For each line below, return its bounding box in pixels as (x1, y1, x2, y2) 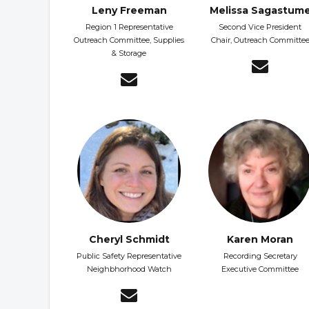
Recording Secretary (223, 251, 297, 261)
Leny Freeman (91, 4, 167, 17)
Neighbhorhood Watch (86, 264, 172, 275)
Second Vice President (219, 22, 301, 32)
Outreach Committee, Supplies (74, 35, 184, 46)
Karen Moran (227, 233, 293, 246)
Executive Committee (221, 264, 299, 275)
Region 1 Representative (85, 22, 173, 32)
